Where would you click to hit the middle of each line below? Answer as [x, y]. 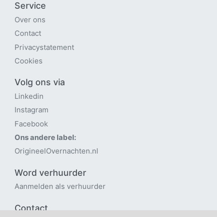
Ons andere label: [45, 138]
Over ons [30, 19]
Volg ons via [40, 82]
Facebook [31, 124]
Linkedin [29, 96]
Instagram [31, 110]
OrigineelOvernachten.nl [56, 151]
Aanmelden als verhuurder [60, 186]
